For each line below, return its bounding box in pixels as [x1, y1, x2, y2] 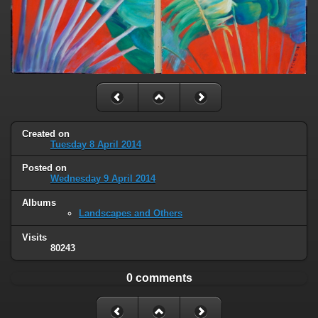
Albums [22, 197, 56, 209]
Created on [22, 128, 70, 139]
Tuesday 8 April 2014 [50, 138, 141, 150]
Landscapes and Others [79, 208, 182, 219]
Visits [22, 232, 47, 243]
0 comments [126, 272, 192, 285]
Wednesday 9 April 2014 [50, 173, 155, 185]
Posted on [22, 163, 67, 174]
